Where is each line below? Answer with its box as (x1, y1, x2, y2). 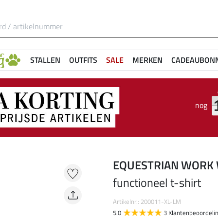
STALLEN (30, 54, 60, 66)
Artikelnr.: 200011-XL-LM (113, 197, 181, 207)
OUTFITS (69, 54, 97, 66)
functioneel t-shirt (113, 174, 201, 192)
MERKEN (132, 54, 163, 66)
